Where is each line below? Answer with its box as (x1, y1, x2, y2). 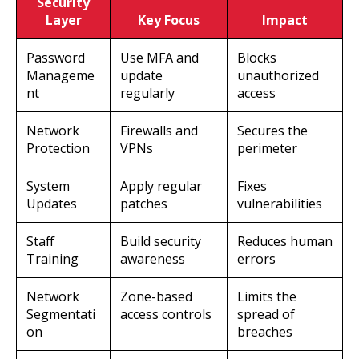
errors (237, 249, 276, 268)
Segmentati (26, 305, 95, 323)
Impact (262, 10, 308, 29)
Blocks (237, 48, 276, 67)
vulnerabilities (237, 194, 322, 212)
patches (120, 194, 167, 212)
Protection (26, 139, 90, 157)
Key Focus (138, 10, 200, 29)
